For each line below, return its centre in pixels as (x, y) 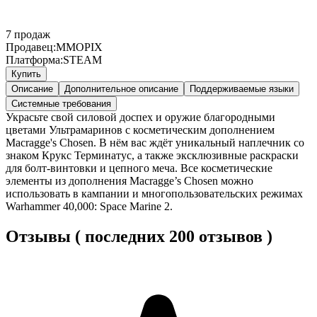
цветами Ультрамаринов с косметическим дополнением (140, 129)
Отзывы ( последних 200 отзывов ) (139, 236)
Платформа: (34, 59)
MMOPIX (79, 47)
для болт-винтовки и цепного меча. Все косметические (139, 168)
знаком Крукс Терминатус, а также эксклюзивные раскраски (152, 155)
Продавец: (31, 47)
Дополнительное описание (121, 88)
